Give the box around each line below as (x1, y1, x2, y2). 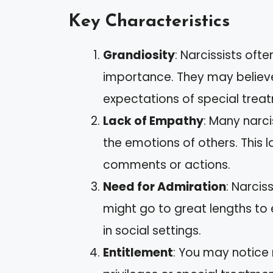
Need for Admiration (103, 179, 226, 196)
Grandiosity (103, 47, 175, 64)
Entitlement (103, 244, 173, 261)
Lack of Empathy (103, 113, 204, 130)
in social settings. (103, 222, 201, 239)
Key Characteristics (68, 13, 230, 31)
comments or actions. (103, 157, 230, 174)
